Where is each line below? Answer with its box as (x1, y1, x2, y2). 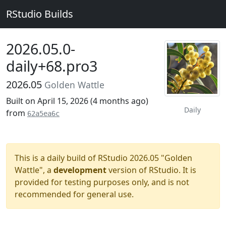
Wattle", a (15, 164, 53, 176)
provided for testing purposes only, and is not (15, 177, 189, 188)
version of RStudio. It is (106, 164, 196, 176)
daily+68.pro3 (6, 56, 97, 76)
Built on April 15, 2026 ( (6, 95, 93, 106)
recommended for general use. (15, 189, 134, 200)
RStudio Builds (6, 7, 73, 21)
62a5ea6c (27, 109, 60, 118)
